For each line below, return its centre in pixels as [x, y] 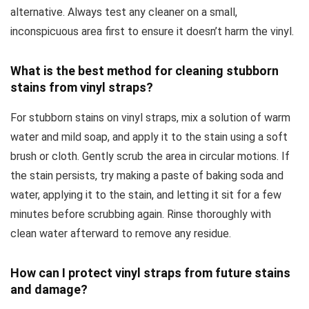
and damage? [49, 290]
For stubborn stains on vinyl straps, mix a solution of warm [150, 118]
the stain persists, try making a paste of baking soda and [147, 176]
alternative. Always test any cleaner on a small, [124, 12]
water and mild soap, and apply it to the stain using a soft [149, 137]
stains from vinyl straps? [82, 88]
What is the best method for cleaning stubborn [144, 71]
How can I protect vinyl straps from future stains [150, 273]
